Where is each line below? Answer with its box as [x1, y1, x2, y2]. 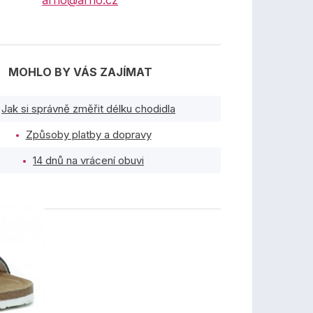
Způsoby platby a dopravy [25, 128, 152, 141]
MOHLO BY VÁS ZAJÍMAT [8, 65, 152, 79]
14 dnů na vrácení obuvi [33, 154, 145, 167]
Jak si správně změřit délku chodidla [1, 102, 176, 115]
